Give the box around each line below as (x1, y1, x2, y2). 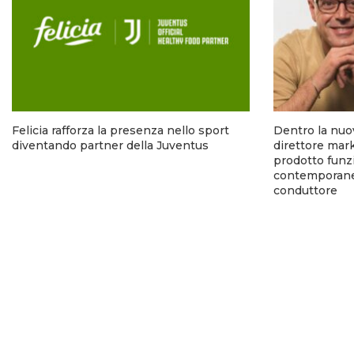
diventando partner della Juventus (12, 137, 209, 153)
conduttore (273, 183, 337, 198)
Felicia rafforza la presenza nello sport (12, 122, 229, 137)
